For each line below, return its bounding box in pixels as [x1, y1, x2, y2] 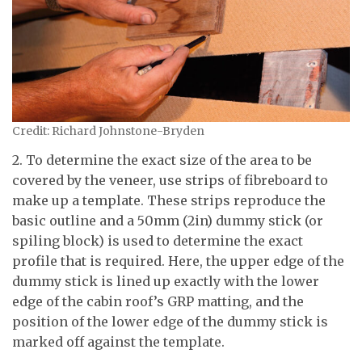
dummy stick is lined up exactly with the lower [12, 272, 319, 289]
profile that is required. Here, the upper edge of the [12, 252, 344, 269]
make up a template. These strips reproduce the [12, 192, 326, 208]
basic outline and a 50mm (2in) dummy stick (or [12, 212, 323, 229]
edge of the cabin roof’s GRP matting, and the [12, 293, 304, 309]
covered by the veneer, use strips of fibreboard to [12, 171, 328, 188]
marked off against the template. [12, 333, 225, 350]
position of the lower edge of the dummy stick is [12, 313, 328, 330]
